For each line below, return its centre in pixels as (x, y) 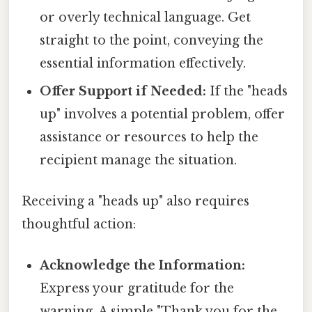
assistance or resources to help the (149, 137)
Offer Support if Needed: (123, 91)
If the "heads (247, 91)
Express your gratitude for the (137, 289)
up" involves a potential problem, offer (163, 114)
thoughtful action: (79, 225)
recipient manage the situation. (139, 160)
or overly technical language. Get (146, 17)
